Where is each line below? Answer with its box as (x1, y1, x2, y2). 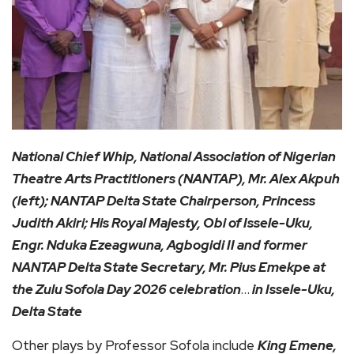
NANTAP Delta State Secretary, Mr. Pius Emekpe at (12, 258, 326, 277)
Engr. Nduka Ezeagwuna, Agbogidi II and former (12, 236, 307, 254)
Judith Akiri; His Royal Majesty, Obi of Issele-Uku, (12, 214, 313, 232)
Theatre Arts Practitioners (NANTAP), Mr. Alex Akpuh (12, 170, 340, 188)
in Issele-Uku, (250, 281, 335, 299)
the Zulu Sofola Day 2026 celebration (12, 281, 241, 299)
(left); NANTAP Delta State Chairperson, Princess (12, 192, 315, 210)
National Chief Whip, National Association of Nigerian (12, 148, 336, 166)
